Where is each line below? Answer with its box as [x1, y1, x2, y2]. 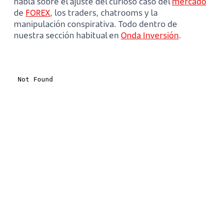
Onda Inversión [121, 29, 179, 41]
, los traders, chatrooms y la [50, 7, 158, 19]
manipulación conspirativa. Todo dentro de [14, 18, 177, 30]
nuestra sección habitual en [14, 29, 121, 41]
